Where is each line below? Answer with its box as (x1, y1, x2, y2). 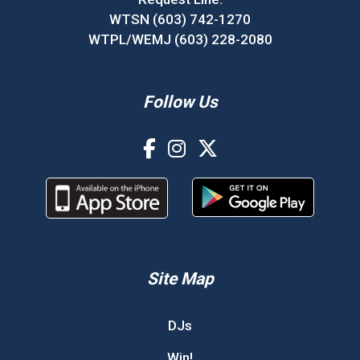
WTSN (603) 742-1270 (109, 11, 251, 27)
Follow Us (142, 92, 218, 112)
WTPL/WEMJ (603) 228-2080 (88, 31, 272, 47)
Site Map (146, 269, 214, 289)
